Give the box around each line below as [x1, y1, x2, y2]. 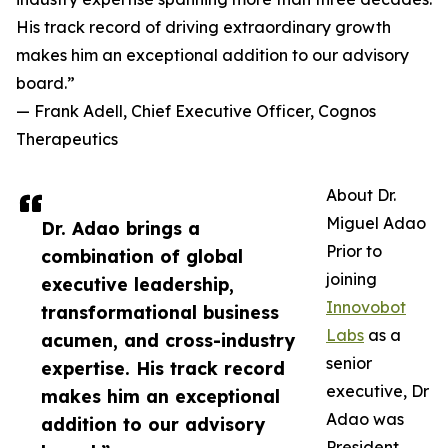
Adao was [326, 409, 404, 430]
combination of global [41, 245, 243, 268]
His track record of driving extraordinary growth [16, 17, 391, 38]
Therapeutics [16, 129, 118, 150]
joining [326, 269, 377, 290]
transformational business [41, 301, 279, 324]
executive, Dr [326, 381, 429, 402]
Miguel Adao [326, 213, 426, 234]
